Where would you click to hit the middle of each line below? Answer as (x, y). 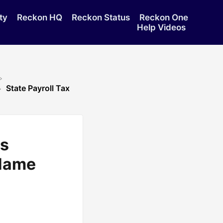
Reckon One (164, 17)
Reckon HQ (40, 17)
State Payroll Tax (38, 88)
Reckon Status (102, 17)
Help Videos (161, 27)
